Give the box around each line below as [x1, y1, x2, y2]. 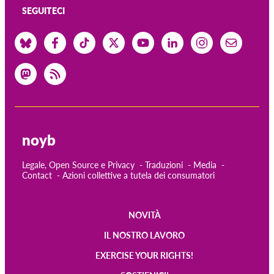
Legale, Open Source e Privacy [22, 159, 135, 170]
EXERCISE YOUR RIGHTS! [95, 250, 193, 261]
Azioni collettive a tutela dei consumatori [62, 169, 215, 180]
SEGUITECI [22, 6, 65, 17]
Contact [22, 169, 52, 180]
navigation [15, 250, 93, 270]
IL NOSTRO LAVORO [104, 229, 185, 240]
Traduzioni [145, 159, 183, 170]
